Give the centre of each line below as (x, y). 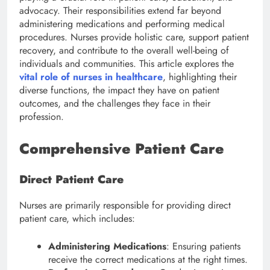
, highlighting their (200, 77)
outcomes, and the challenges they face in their (115, 103)
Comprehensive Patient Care (122, 148)
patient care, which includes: (77, 218)
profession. (42, 116)
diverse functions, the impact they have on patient (119, 90)
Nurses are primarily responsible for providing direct (125, 205)
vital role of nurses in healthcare (91, 77)
